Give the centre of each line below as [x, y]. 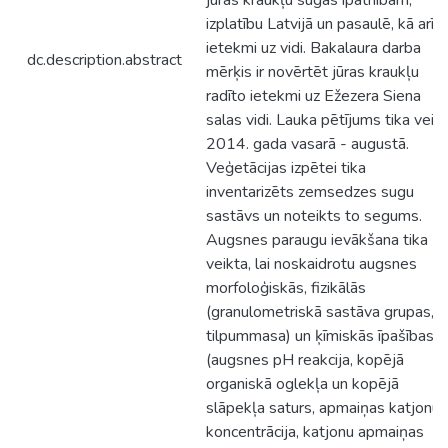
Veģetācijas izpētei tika [286, 168]
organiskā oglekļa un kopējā [302, 384]
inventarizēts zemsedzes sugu [310, 192]
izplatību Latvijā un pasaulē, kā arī [320, 24]
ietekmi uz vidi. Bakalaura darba [313, 48]
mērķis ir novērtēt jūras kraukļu [312, 72]
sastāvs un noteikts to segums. [314, 216]
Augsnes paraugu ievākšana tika [317, 240]
